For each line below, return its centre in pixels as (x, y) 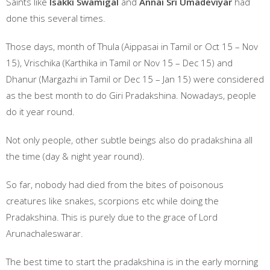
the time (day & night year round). (75, 156)
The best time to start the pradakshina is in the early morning (132, 262)
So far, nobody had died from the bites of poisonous (115, 184)
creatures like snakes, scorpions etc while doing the (112, 201)
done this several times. (56, 18)
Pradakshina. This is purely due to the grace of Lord (112, 217)
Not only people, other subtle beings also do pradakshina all (129, 140)
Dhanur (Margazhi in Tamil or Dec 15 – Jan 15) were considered (135, 79)
